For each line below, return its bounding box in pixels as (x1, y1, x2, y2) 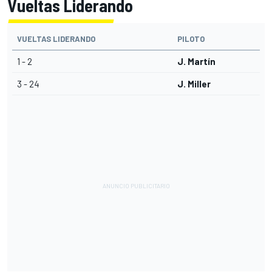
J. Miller (177, 78, 211, 90)
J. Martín (177, 56, 216, 67)
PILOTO (177, 34, 205, 44)
